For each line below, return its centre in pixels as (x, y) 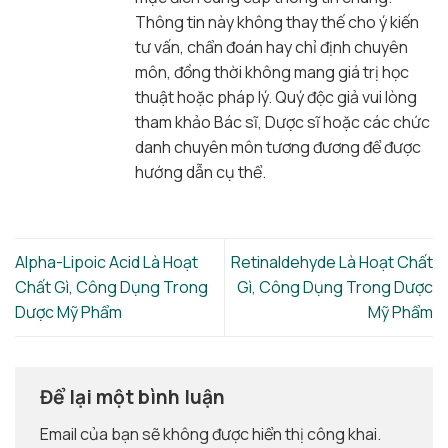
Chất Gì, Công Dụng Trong (111, 287)
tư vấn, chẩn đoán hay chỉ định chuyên (271, 47)
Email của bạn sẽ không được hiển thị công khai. (210, 433)
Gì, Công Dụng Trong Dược (335, 287)
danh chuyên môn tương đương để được (278, 147)
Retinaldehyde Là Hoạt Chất (332, 262)
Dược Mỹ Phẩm (68, 312)
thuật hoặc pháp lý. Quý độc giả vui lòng (276, 97)
